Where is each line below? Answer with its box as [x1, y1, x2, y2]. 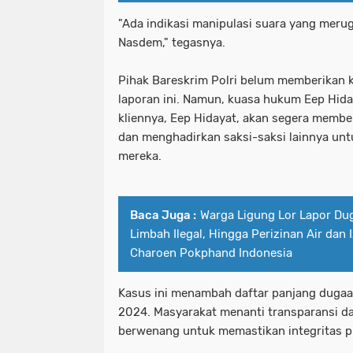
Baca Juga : [130, 208, 196, 223]
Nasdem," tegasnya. [118, 35, 225, 50]
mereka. [118, 149, 162, 164]
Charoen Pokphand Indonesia [130, 246, 292, 261]
